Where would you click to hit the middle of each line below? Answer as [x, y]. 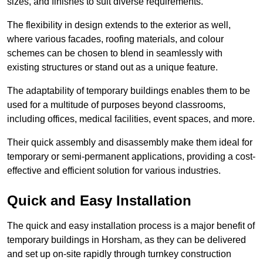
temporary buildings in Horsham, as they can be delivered [127, 240]
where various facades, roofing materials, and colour [115, 39]
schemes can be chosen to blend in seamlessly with [115, 53]
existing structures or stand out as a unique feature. [112, 68]
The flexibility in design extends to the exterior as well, [119, 25]
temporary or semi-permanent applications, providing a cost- [131, 157]
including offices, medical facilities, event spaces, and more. [131, 119]
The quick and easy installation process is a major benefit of [131, 226]
